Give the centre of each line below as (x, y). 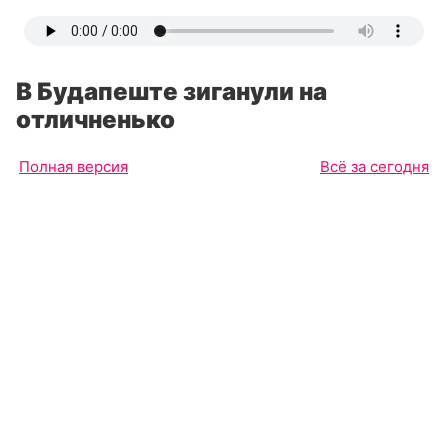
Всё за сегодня (374, 166)
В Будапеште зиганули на (171, 91)
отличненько (95, 119)
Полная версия (73, 166)
